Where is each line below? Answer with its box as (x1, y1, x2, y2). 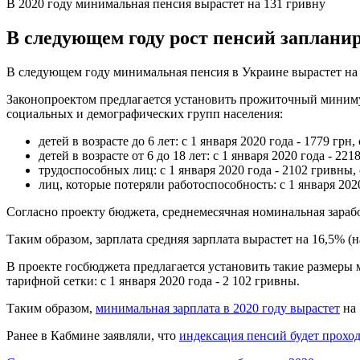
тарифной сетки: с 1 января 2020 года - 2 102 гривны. (6, 273, 300, 288)
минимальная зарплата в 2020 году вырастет (96, 301, 340, 315)
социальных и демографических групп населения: (6, 106, 283, 121)
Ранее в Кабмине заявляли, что (6, 328, 179, 342)
